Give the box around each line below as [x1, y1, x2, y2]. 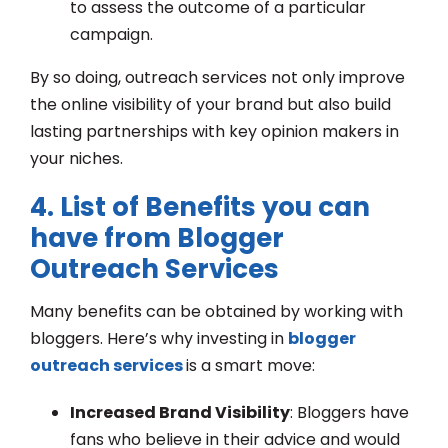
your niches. [30, 147, 123, 171]
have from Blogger [30, 220, 284, 257]
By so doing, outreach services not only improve [30, 66, 405, 90]
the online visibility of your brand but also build [30, 93, 391, 117]
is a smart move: [186, 354, 315, 378]
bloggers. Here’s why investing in [30, 327, 288, 351]
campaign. [70, 23, 153, 47]
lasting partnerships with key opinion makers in [30, 120, 399, 144]
